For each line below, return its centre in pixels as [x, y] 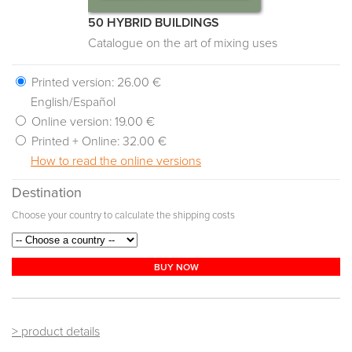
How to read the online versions [116, 161]
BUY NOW [176, 268]
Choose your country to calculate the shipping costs [123, 216]
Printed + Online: [75, 142]
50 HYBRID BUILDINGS [154, 23]
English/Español [73, 103]
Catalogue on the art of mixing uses [183, 44]
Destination [47, 194]
